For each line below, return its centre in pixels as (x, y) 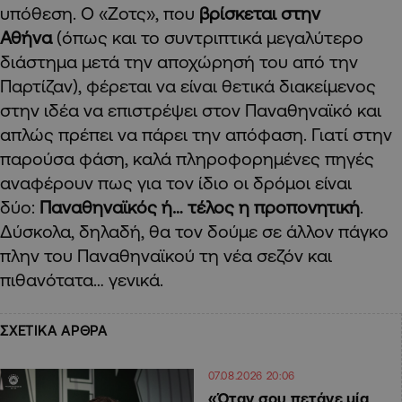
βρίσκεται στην (260, 13)
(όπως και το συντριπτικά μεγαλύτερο (208, 37)
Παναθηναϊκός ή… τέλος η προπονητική (200, 207)
